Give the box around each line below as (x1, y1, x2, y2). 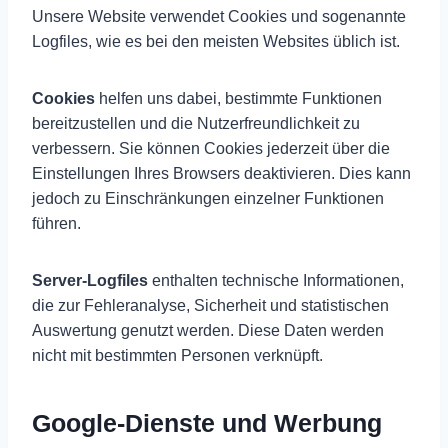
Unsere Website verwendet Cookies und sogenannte (32, 7, 406, 25)
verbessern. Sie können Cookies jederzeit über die (32, 139, 390, 157)
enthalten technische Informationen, (148, 271, 404, 289)
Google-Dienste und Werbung (32, 409, 382, 438)
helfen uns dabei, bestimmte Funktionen (95, 89, 382, 107)
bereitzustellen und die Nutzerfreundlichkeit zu (32, 114, 360, 132)
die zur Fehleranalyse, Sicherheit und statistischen (32, 296, 389, 314)
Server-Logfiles (32, 271, 148, 289)
